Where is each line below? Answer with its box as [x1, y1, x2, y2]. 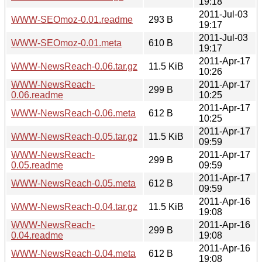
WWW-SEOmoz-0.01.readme [11, 14, 133, 25]
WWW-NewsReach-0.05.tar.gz [11, 131, 137, 142]
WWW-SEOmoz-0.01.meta [11, 37, 122, 48]
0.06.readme [11, 89, 63, 100]
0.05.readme [11, 160, 63, 170]
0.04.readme [11, 230, 63, 240]
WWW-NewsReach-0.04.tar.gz [11, 201, 137, 212]
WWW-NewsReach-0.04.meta [11, 248, 136, 258]
